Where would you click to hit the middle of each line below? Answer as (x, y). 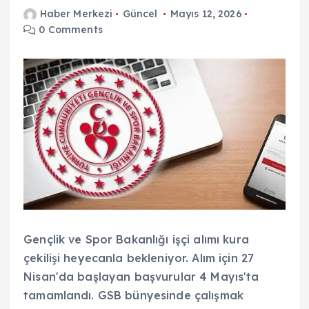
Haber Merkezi (76, 14)
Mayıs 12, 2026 (206, 14)
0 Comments (69, 30)
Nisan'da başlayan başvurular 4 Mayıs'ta (141, 276)
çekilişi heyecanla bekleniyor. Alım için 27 (139, 258)
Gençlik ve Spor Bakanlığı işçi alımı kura (136, 239)
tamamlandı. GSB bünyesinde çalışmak (134, 295)
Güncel (140, 14)
